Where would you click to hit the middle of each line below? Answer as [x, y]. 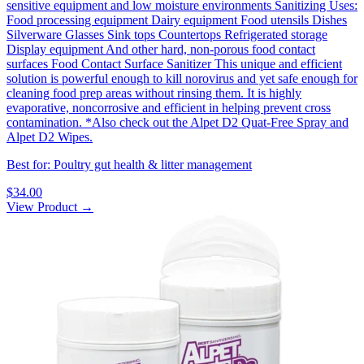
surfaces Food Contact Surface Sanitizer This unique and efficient [174, 63]
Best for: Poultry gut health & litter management [129, 164]
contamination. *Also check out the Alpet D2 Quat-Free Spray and [178, 122]
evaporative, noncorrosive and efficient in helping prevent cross [169, 107]
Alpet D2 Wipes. [50, 136]
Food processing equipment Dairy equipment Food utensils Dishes [177, 19]
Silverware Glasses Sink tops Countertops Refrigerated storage [167, 34]
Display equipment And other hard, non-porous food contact [161, 49]
